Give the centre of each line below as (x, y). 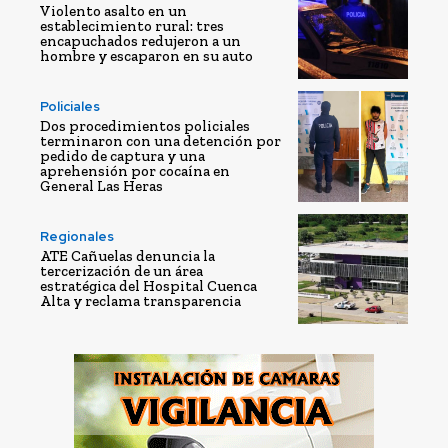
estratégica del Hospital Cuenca (148, 285)
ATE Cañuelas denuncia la (127, 255)
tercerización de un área (121, 270)
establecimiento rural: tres (132, 25)
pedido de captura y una (122, 155)
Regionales (77, 236)
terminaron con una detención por (160, 140)
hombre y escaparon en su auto (146, 55)
